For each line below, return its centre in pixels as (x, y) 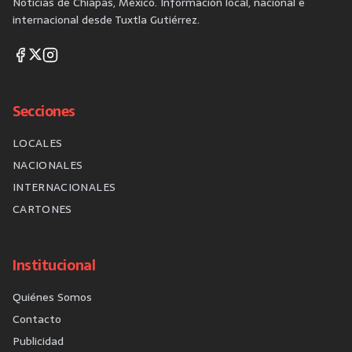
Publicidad (38, 341)
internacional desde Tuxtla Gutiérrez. (106, 20)
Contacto (37, 319)
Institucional (54, 265)
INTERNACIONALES (64, 187)
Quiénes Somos (52, 297)
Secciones (44, 111)
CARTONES (42, 209)
